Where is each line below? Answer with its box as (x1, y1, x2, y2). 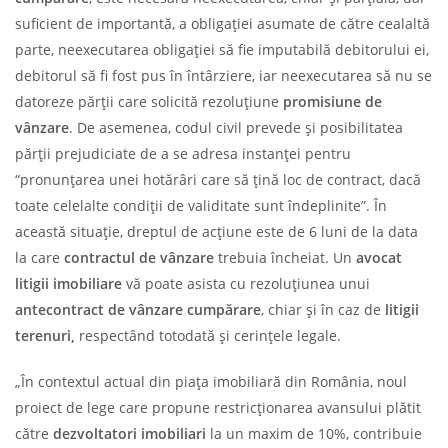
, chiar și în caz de (261, 299, 385, 319)
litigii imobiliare (15, 273, 122, 293)
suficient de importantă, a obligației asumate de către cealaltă (15, 13, 430, 33)
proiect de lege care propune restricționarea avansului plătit (15, 397, 421, 417)
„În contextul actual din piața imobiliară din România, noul (15, 371, 407, 391)
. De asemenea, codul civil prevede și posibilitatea (69, 117, 403, 137)
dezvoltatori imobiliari (53, 423, 206, 443)
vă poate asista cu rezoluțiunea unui (122, 273, 370, 293)
